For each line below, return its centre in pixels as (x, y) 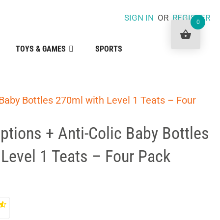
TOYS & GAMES (41, 49)
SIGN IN (139, 18)
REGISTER (191, 18)
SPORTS (109, 49)
